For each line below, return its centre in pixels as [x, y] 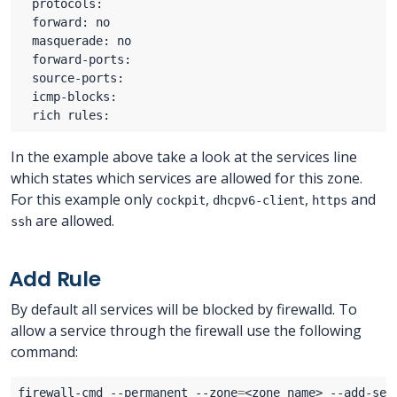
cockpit [181, 201]
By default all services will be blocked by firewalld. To [184, 310]
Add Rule [54, 279]
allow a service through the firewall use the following [186, 331]
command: [44, 352]
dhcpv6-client [259, 201]
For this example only [83, 200]
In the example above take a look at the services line [184, 157]
